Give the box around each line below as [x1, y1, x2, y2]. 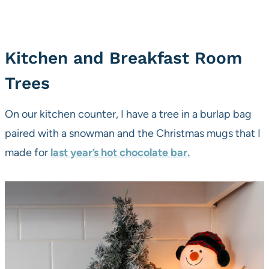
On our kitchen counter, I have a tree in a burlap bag [5, 107, 252, 121]
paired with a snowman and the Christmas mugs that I [5, 126, 261, 140]
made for [5, 145, 50, 159]
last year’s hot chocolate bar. [50, 145, 190, 159]
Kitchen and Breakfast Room [5, 47, 242, 68]
